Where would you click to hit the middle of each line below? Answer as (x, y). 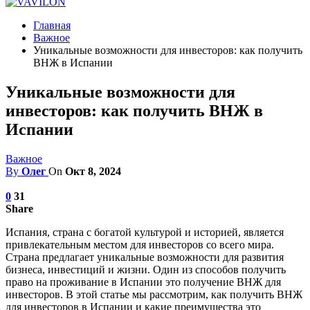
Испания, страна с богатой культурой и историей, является (145, 232)
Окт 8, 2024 (93, 171)
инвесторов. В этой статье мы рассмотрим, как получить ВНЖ (154, 294)
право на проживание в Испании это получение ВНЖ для (143, 282)
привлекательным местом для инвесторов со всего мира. (140, 244)
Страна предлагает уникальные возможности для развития (145, 257)
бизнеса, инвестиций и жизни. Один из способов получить (146, 269)
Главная (52, 25)
